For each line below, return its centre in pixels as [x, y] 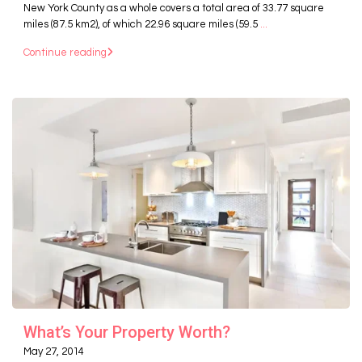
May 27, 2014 [54, 351]
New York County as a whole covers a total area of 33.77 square [174, 8]
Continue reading [65, 52]
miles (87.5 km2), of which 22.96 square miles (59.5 [142, 24]
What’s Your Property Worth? [127, 332]
